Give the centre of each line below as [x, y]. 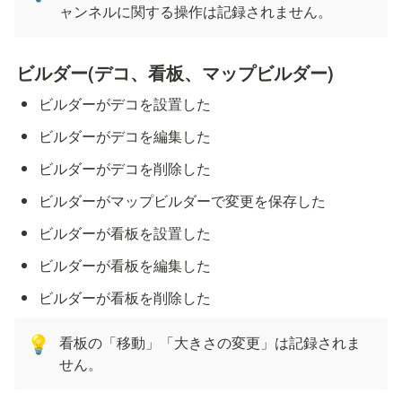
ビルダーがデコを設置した [125, 104]
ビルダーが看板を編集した [125, 266]
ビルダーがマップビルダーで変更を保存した [183, 201]
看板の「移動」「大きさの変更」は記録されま [210, 343]
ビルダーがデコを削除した [125, 169]
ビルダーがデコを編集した [125, 136]
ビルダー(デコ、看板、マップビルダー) [175, 73]
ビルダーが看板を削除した [125, 298]
